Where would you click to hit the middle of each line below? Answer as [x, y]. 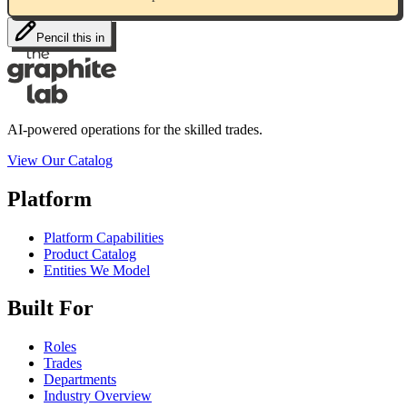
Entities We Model [97, 270]
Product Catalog [90, 253]
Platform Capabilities [104, 237]
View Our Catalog [60, 160]
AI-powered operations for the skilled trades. [135, 129]
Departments [80, 380]
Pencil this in [70, 37]
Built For [50, 308]
